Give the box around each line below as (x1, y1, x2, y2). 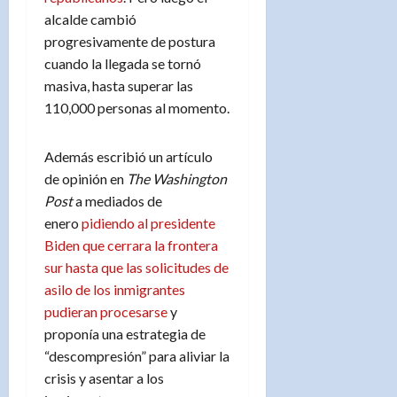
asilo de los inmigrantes (44, 280, 185, 298)
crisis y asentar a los (44, 369, 164, 386)
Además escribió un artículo (44, 147, 213, 165)
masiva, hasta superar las (44, 76, 193, 94)
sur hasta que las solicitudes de (44, 258, 229, 276)
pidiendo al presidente (82, 214, 215, 231)
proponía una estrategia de (44, 324, 206, 342)
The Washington (127, 169, 227, 187)
